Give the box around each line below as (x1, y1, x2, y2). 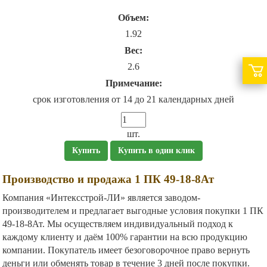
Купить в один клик (118, 146, 195, 156)
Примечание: (105, 78, 162, 89)
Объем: (118, 13, 149, 23)
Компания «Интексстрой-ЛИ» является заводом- (2, 193, 200, 203)
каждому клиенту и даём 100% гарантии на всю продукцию (2, 232, 247, 243)
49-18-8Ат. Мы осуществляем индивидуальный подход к (2, 219, 233, 229)
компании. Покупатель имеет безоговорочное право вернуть (2, 245, 250, 256)
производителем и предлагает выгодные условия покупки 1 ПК (2, 206, 263, 216)
